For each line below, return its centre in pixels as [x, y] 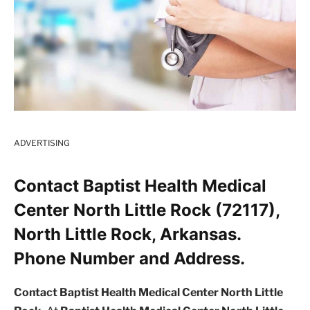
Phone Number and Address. [129, 258]
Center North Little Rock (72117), [147, 210]
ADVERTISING [42, 143]
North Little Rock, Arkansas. [127, 234]
